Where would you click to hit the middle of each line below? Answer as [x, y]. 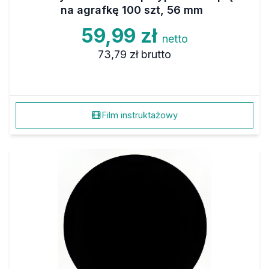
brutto [156, 54]
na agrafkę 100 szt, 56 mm [131, 10]
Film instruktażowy [139, 115]
